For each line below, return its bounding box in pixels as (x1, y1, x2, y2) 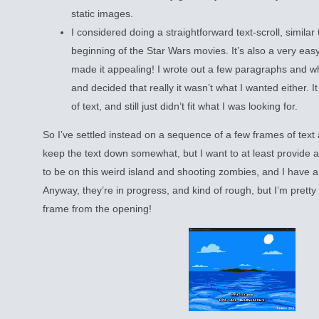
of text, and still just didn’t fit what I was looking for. (71, 100, 298, 113)
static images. (71, 8, 133, 20)
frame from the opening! (43, 203, 152, 215)
